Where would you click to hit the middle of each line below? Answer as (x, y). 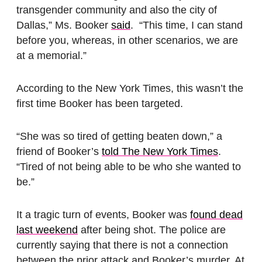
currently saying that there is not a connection (122, 245)
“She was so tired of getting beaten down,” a (119, 136)
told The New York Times (160, 151)
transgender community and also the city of (117, 10)
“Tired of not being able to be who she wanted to (129, 166)
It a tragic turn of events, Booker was (103, 214)
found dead (216, 214)
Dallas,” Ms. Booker (64, 25)
